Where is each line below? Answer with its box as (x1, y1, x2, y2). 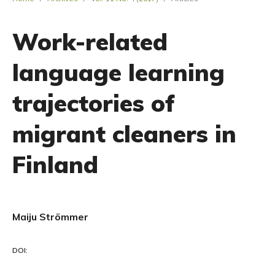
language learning (12, 58, 225, 87)
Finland (12, 150, 98, 179)
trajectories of (12, 88, 175, 118)
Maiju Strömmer (12, 211, 88, 223)
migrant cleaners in (12, 119, 236, 149)
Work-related (12, 27, 168, 56)
